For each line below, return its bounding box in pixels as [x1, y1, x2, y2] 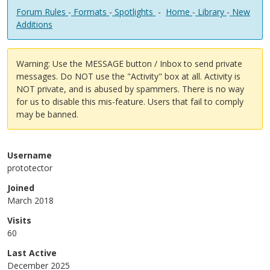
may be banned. [16, 108, 78, 120]
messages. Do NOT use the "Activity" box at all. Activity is [16, 71, 240, 82]
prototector [7, 162, 52, 174]
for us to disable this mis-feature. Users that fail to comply [16, 96, 243, 107]
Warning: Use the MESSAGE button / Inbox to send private [16, 58, 242, 69]
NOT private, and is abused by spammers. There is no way [16, 83, 244, 95]
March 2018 [7, 195, 54, 206]
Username [7, 149, 52, 161]
